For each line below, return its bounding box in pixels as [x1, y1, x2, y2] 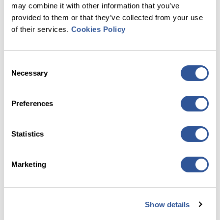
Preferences [11, 99, 54, 108]
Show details [145, 200, 190, 209]
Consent [3, 59, 31, 67]
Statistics [11, 130, 44, 138]
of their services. [11, 25, 71, 33]
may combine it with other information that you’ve [11, 1, 180, 10]
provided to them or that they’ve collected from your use [11, 13, 203, 22]
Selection [3, 71, 33, 79]
